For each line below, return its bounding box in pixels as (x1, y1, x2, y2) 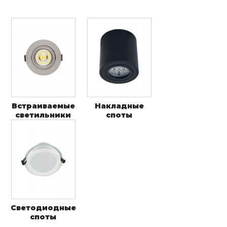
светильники (15, 110, 71, 120)
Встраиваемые (11, 101, 75, 110)
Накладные (94, 101, 144, 110)
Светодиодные (10, 203, 76, 212)
